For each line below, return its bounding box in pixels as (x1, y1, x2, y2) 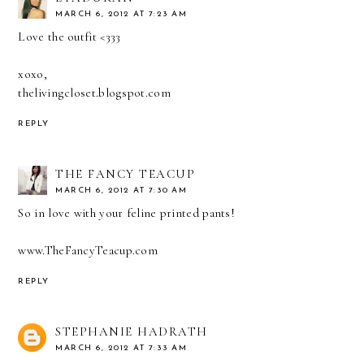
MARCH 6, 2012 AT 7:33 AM (55, 343, 188, 353)
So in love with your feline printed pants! (18, 205, 236, 220)
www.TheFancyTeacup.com (18, 242, 158, 258)
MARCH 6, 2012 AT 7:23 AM (55, 10, 188, 19)
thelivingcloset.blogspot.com (18, 85, 171, 101)
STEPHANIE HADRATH (55, 323, 208, 339)
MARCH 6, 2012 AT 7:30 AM (55, 185, 188, 195)
